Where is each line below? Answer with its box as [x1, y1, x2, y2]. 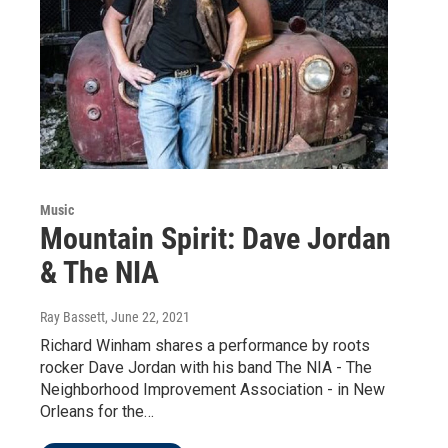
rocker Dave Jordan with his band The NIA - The [40, 358, 372, 378]
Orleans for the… [40, 402, 154, 422]
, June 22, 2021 [105, 309, 190, 326]
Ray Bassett [40, 309, 105, 326]
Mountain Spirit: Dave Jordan [40, 221, 391, 257]
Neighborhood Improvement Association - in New [40, 380, 385, 400]
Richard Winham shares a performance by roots [40, 336, 370, 356]
